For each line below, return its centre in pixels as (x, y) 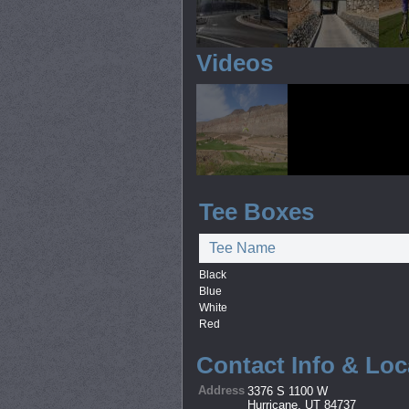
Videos (234, 63)
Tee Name (242, 248)
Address (221, 390)
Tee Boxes (256, 212)
